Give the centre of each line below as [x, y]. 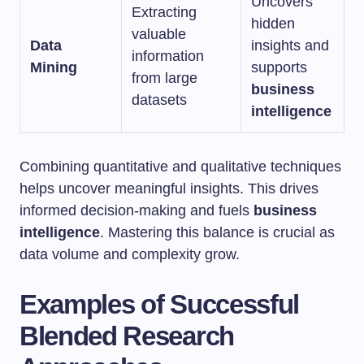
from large [165, 78]
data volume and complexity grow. [130, 254]
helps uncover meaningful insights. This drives [169, 188]
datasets [159, 100]
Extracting [164, 12]
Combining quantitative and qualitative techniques [180, 167]
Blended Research [127, 336]
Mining [54, 67]
